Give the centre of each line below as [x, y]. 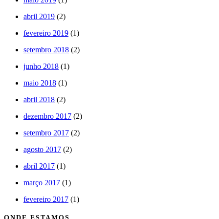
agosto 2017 [42, 150]
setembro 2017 [46, 133]
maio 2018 [40, 83]
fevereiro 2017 [46, 199]
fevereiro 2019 [46, 33]
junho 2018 [41, 66]
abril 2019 [39, 17]
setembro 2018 [46, 50]
